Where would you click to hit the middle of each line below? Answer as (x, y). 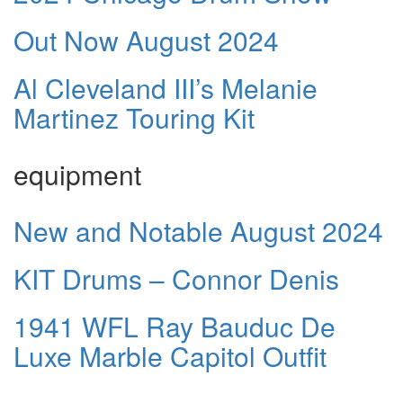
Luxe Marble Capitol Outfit (170, 356)
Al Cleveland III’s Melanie (166, 88)
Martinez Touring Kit (134, 118)
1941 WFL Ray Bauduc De (175, 327)
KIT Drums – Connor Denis (176, 279)
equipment (77, 175)
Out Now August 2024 (146, 40)
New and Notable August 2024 (198, 231)
